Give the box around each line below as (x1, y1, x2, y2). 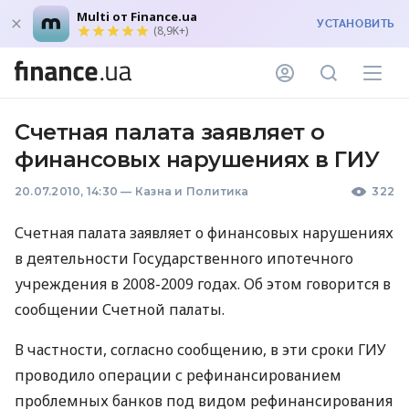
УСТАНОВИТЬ (317, 17, 394, 30)
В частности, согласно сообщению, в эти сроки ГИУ (15, 340, 386, 360)
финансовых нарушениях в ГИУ (15, 146, 380, 173)
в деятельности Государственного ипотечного (15, 248, 353, 268)
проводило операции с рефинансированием (15, 365, 341, 385)
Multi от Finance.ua (77, 8, 197, 25)
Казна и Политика (134, 184, 249, 198)
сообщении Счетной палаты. (15, 299, 225, 320)
